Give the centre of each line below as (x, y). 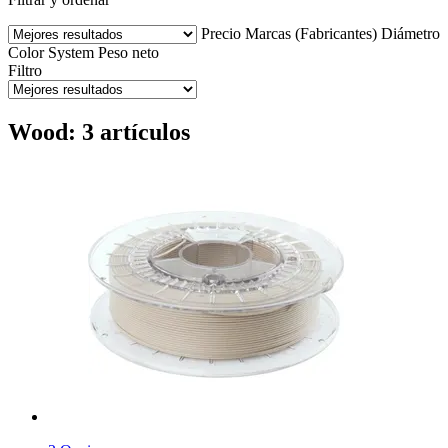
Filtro (25, 70)
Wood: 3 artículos (99, 131)
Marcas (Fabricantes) (311, 33)
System (71, 52)
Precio (221, 33)
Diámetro (410, 33)
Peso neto (128, 52)
